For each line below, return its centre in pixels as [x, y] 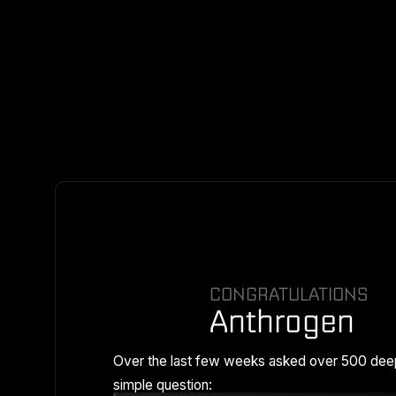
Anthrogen [282, 320]
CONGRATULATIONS [289, 293]
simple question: [163, 385]
